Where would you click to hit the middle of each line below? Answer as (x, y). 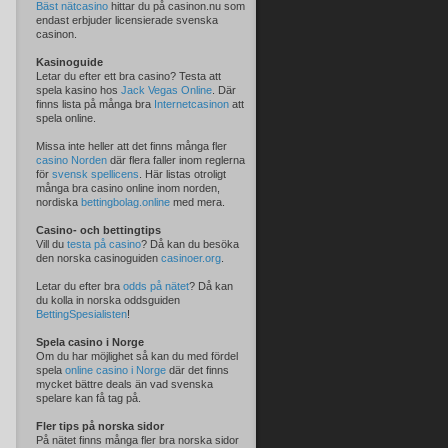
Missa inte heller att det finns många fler (131, 146)
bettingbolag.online (125, 202)
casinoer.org (191, 258)
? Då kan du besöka (190, 244)
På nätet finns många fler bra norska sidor (137, 440)
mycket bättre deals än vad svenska (124, 384)
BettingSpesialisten (81, 314)
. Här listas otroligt (182, 174)
